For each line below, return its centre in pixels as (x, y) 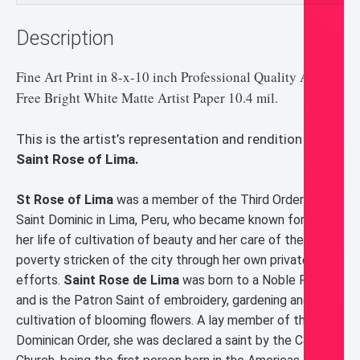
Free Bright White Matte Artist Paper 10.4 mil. (149, 98)
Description (65, 39)
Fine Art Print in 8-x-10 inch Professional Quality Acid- (174, 77)
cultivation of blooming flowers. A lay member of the (164, 321)
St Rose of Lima (66, 200)
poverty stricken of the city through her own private (163, 260)
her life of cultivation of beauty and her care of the (160, 240)
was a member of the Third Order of (218, 200)
